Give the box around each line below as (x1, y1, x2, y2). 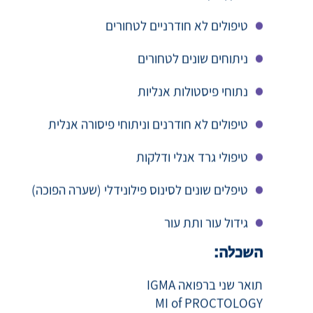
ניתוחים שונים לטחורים (138, 65, 248, 82)
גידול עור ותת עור (164, 229, 248, 247)
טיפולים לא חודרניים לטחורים (105, 32, 248, 50)
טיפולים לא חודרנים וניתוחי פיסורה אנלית (48, 131, 248, 148)
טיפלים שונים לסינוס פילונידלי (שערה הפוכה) (31, 196, 248, 214)
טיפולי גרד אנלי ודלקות (136, 163, 248, 181)
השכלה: (214, 261, 263, 277)
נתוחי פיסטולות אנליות (138, 98, 248, 115)
